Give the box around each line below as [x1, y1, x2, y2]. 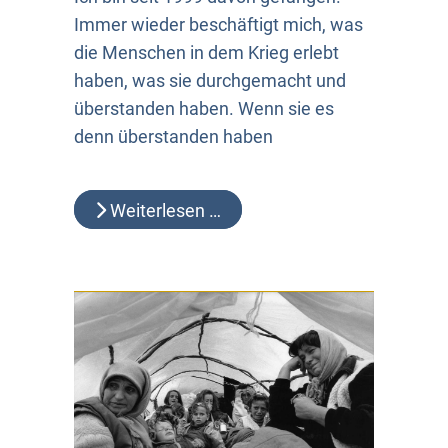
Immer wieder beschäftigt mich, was [74, 13, 363, 35]
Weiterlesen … [106, 199, 221, 221]
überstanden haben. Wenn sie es [74, 97, 334, 119]
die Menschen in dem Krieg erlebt [74, 41, 339, 63]
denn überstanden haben [74, 125, 273, 147]
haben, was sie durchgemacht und [74, 69, 346, 91]
